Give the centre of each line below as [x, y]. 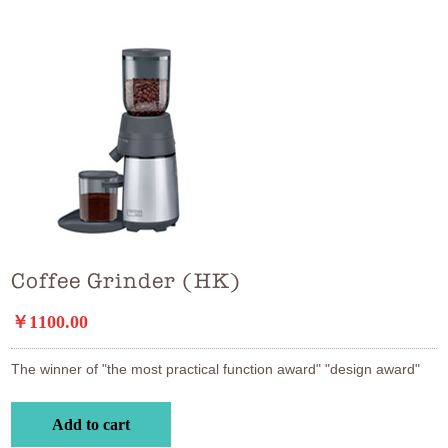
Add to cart [91, 424]
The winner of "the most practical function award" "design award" [216, 369]
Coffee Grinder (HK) [126, 280]
